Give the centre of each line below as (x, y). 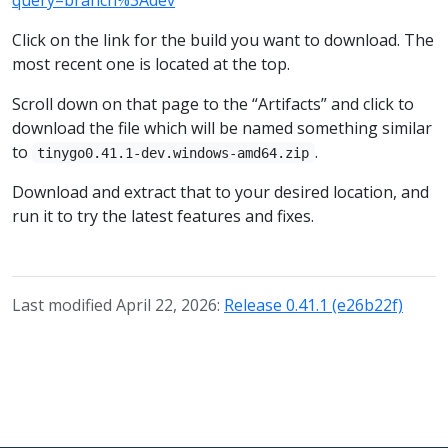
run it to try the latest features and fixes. (163, 215)
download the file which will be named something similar (222, 127)
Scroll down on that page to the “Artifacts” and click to (213, 103)
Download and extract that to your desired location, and (220, 191)
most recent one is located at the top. (151, 63)
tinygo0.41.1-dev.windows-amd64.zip (173, 152)
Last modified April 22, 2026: (118, 304)
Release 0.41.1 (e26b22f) (313, 304)
